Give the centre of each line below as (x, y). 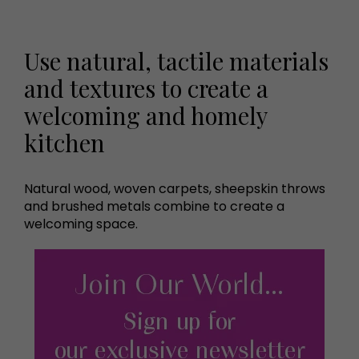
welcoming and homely (145, 115)
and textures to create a (146, 88)
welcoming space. (81, 224)
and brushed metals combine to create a (154, 206)
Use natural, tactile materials (176, 61)
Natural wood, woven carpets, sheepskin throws (175, 189)
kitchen (65, 142)
